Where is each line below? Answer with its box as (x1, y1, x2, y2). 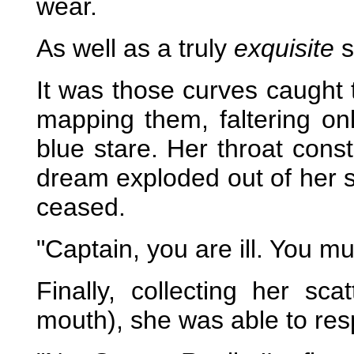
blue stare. (36, 134, 158, 163)
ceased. (36, 193, 126, 221)
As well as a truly (36, 34, 234, 62)
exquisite (233, 34, 334, 62)
